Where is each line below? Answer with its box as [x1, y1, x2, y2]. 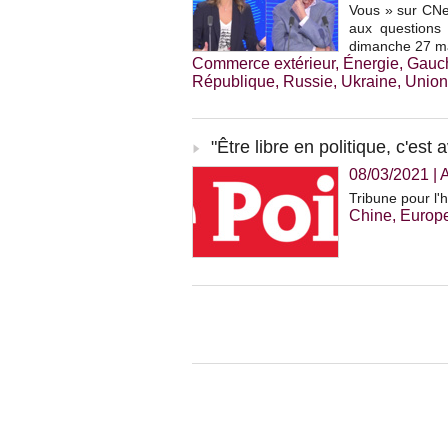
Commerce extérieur [192, 55, 335, 73]
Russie [283, 73, 333, 91]
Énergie [343, 55, 399, 73]
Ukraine [341, 73, 397, 91]
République [192, 73, 275, 91]
